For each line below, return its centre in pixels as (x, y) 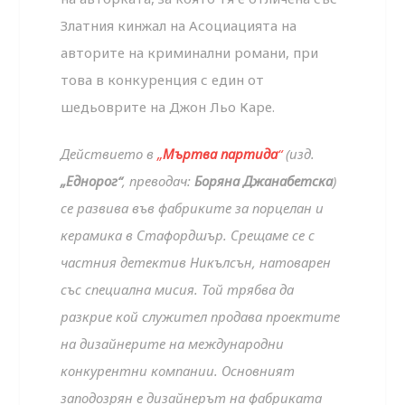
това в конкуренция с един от (163, 79)
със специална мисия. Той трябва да (178, 290)
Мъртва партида (221, 154)
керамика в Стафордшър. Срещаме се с (188, 235)
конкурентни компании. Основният (178, 371)
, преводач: (159, 181)
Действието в (109, 154)
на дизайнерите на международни (173, 344)
